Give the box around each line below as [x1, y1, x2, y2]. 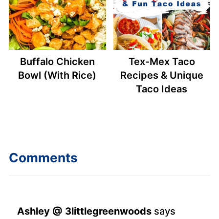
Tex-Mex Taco [128, 55, 195, 67]
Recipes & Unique [120, 69, 203, 81]
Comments [8, 150, 78, 165]
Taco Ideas [136, 83, 188, 95]
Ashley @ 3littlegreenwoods [17, 205, 152, 217]
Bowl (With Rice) [18, 69, 97, 81]
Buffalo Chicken [20, 55, 95, 67]
